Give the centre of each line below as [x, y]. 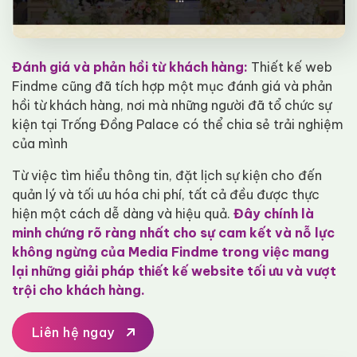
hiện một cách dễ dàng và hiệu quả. [121, 213]
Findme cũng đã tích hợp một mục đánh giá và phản [172, 86]
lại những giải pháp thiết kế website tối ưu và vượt [174, 271]
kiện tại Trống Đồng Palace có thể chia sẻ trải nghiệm [178, 124]
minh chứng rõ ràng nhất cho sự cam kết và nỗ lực [173, 232]
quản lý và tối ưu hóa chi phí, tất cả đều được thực [166, 194]
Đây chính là [272, 213]
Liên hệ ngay [73, 332]
